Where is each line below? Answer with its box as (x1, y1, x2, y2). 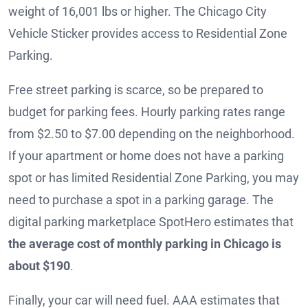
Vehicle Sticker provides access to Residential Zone (8, 25, 287, 41)
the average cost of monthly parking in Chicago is (8, 236, 281, 251)
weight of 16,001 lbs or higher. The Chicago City (8, 3, 267, 19)
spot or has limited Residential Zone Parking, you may (8, 170, 299, 185)
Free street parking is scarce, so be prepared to (8, 82, 263, 97)
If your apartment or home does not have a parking (8, 148, 284, 163)
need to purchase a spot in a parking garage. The (8, 192, 274, 207)
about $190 (8, 258, 70, 273)
